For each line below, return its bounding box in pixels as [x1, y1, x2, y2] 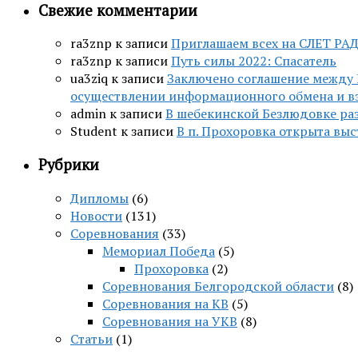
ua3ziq [70, 70, 108, 88]
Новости [70, 206, 122, 225]
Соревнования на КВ [102, 294, 229, 312]
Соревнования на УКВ [102, 312, 237, 330]
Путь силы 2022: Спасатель [171, 52, 336, 70]
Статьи [70, 329, 113, 348]
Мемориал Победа [102, 241, 215, 260]
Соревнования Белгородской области [102, 276, 334, 295]
